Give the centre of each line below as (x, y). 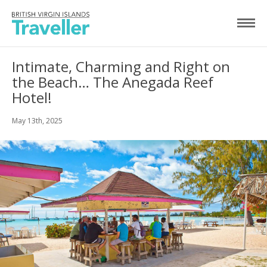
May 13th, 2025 (37, 120)
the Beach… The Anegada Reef (113, 82)
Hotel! (32, 97)
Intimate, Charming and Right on (121, 66)
